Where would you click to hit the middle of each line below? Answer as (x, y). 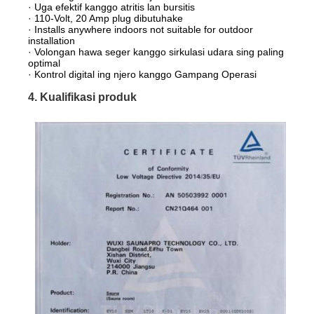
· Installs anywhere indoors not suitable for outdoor (141, 29)
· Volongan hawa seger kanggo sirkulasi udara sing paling (156, 52)
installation (52, 40)
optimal (45, 63)
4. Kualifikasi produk (83, 97)
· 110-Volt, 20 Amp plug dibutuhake (106, 18)
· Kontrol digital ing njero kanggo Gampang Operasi (143, 74)
